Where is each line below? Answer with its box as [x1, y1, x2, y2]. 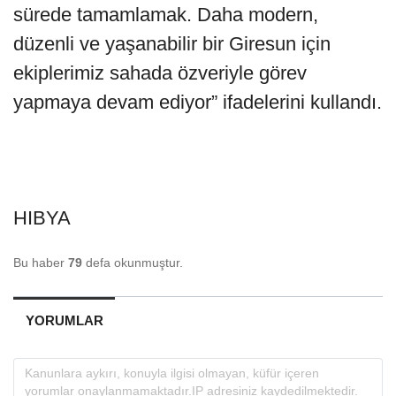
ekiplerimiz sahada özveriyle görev [13, 61, 307, 84]
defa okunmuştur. [82, 255, 183, 270]
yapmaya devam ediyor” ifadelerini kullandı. [13, 90, 382, 113]
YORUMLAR [25, 312, 103, 328]
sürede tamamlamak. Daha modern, [13, 3, 318, 26]
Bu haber [13, 255, 68, 270]
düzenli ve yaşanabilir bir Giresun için [13, 32, 331, 55]
